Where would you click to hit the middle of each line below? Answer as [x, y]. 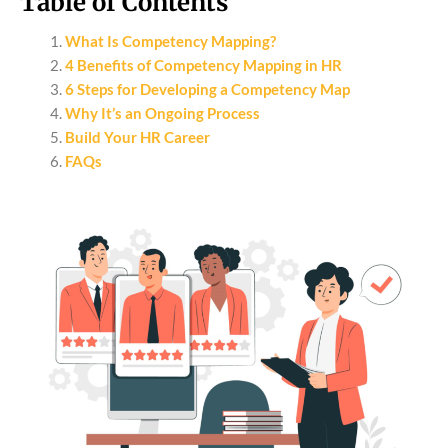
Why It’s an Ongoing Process [162, 113]
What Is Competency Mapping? [170, 41]
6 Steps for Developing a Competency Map [207, 89]
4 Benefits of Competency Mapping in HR [203, 65]
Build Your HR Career [137, 137]
